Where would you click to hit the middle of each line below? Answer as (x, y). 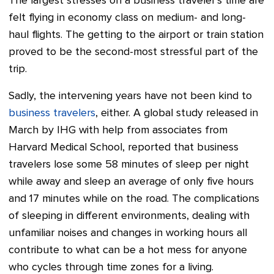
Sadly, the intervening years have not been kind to (130, 96)
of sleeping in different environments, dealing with (129, 216)
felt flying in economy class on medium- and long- (127, 18)
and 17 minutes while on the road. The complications (134, 199)
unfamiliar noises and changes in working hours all (128, 233)
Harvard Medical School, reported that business (124, 147)
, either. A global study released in (177, 113)
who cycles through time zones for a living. (111, 267)
